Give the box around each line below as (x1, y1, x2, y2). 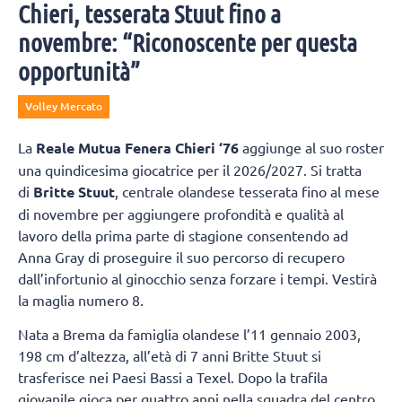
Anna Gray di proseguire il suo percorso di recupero (18, 247, 345, 266)
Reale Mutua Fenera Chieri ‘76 (36, 137, 239, 157)
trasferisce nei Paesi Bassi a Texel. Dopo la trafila (18, 367, 328, 386)
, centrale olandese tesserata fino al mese (115, 181, 380, 200)
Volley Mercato (25, 98, 102, 114)
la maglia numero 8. (18, 290, 144, 309)
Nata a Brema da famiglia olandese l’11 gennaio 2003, (18, 324, 361, 343)
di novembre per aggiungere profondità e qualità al (18, 204, 344, 223)
